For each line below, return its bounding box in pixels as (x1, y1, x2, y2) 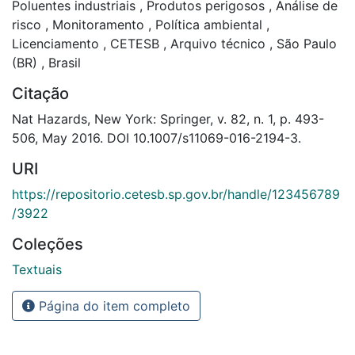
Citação (12, 83, 69, 103)
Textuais (12, 261, 62, 277)
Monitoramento (48, 16, 148, 32)
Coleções (12, 234, 83, 254)
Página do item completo (35, 297, 190, 314)
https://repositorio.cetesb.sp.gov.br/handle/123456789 (12, 185, 340, 202)
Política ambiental (151, 16, 266, 32)
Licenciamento (12, 35, 103, 52)
